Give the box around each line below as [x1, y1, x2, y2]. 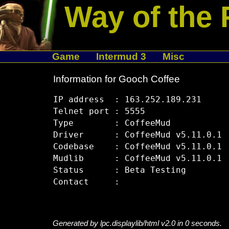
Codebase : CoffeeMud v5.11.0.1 [53, 142, 222, 152]
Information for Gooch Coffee [53, 73, 180, 84]
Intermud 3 [96, 51, 146, 62]
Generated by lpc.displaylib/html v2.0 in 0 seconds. [52, 219, 222, 228]
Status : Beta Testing [53, 166, 186, 175]
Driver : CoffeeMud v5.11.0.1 [53, 130, 222, 140]
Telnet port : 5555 [53, 107, 145, 117]
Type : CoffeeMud [53, 119, 171, 128]
